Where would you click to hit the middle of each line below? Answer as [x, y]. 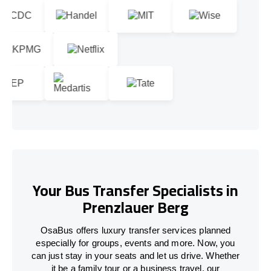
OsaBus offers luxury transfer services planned [135, 230]
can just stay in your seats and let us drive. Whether [135, 255]
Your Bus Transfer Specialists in [135, 191]
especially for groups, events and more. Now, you [135, 243]
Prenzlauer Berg [135, 207]
